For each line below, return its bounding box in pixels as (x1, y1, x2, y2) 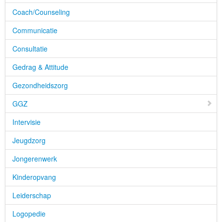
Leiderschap (12, 190, 51, 200)
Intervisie (12, 117, 41, 127)
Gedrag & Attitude (12, 62, 68, 72)
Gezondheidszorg (12, 80, 68, 90)
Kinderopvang (12, 172, 56, 182)
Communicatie (12, 25, 57, 35)
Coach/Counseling (12, 7, 70, 17)
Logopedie (12, 209, 46, 219)
